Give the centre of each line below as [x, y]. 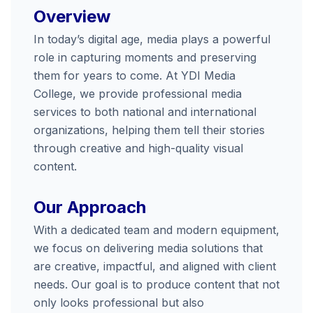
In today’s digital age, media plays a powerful [152, 39]
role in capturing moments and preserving [145, 57]
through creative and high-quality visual [138, 148]
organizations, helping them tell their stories [149, 130]
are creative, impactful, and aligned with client [155, 266]
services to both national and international [145, 112]
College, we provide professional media [138, 94]
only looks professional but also [119, 303]
